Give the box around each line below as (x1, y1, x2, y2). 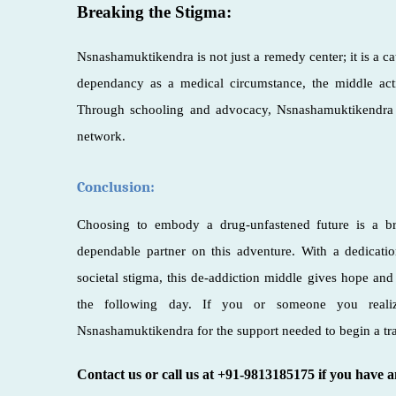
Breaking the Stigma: (77, 2, 232, 21)
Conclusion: (77, 177, 155, 195)
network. (77, 128, 126, 143)
